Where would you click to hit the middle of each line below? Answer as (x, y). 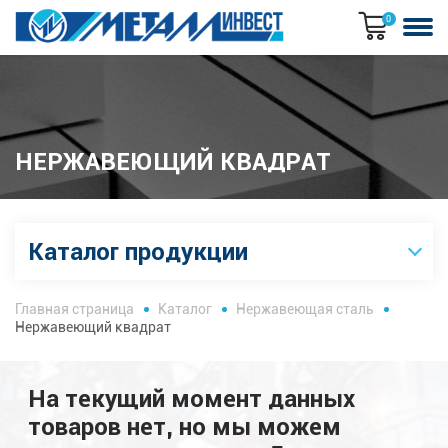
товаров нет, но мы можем (184, 426)
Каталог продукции (138, 252)
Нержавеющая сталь (304, 308)
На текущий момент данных (191, 398)
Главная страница (74, 308)
